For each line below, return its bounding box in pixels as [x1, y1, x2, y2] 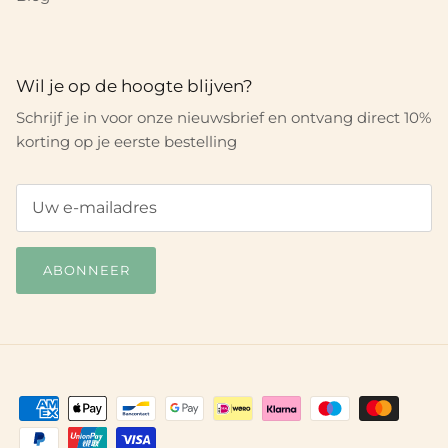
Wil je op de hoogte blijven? [16, 75, 253, 96]
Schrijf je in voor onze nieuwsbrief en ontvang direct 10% [16, 107, 431, 127]
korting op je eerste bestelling [16, 131, 237, 151]
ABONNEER [42, 261, 130, 278]
